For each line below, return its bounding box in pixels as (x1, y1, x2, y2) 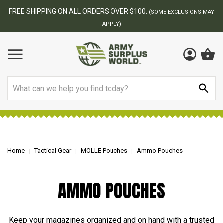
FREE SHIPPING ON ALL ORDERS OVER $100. (9, 7, 149, 15)
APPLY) (102, 21, 121, 27)
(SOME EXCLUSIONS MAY (149, 9, 214, 15)
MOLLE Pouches (81, 147, 127, 154)
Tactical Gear (34, 147, 71, 154)
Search (7, 77, 31, 87)
